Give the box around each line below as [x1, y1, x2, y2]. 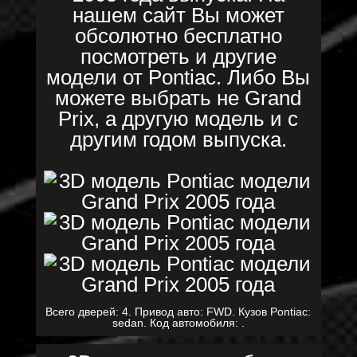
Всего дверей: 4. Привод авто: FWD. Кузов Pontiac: [45, 305, 312, 318]
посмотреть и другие [80, 45, 277, 69]
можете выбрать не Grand [55, 86, 302, 110]
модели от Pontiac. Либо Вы [46, 65, 311, 89]
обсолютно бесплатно [74, 24, 282, 48]
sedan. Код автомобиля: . [112, 316, 245, 329]
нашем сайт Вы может [72, 3, 284, 27]
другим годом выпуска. [69, 127, 287, 151]
